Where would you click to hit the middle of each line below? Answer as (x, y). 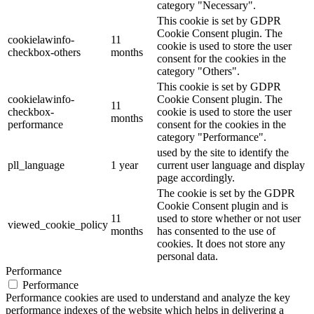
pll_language (36, 165)
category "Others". (198, 71)
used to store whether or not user (229, 218)
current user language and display (231, 165)
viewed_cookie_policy (58, 224)
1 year (124, 165)
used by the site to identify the (223, 152)
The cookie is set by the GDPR (226, 193)
